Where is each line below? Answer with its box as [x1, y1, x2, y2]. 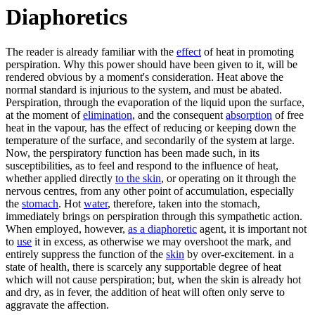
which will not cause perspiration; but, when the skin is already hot [6, 273, 301, 285]
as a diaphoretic [128, 222, 197, 235]
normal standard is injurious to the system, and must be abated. [6, 83, 282, 96]
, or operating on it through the [161, 172, 296, 184]
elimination [83, 108, 132, 121]
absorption [226, 108, 272, 121]
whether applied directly [6, 172, 115, 184]
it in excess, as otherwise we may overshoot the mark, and [32, 235, 291, 247]
